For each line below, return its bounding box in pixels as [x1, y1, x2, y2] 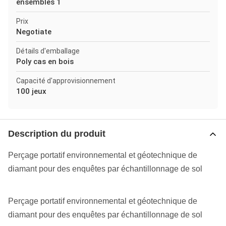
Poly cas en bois [16, 57, 74, 66]
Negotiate [16, 27, 51, 36]
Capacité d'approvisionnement [16, 77, 116, 85]
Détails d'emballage [16, 47, 80, 55]
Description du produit [8, 129, 105, 139]
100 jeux [16, 87, 46, 96]
